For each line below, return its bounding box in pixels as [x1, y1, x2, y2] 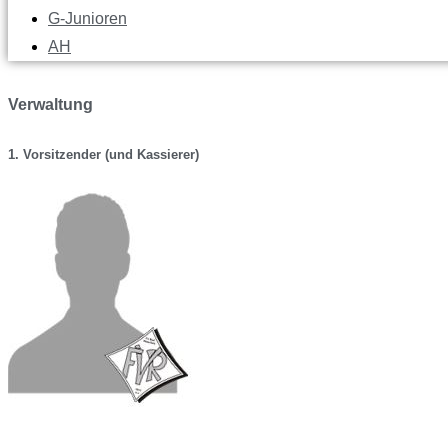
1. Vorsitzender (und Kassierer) [8, 147, 199, 163]
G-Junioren [48, 10, 127, 27]
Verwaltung [8, 96, 93, 113]
